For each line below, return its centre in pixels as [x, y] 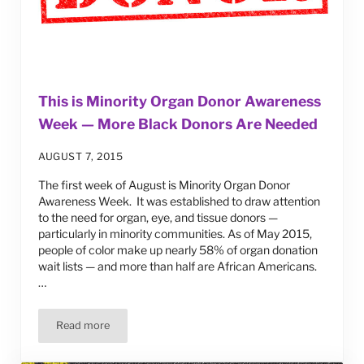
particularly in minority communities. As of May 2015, [175, 234]
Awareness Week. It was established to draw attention [180, 201]
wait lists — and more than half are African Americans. [178, 266]
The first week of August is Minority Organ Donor [165, 185]
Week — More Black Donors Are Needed [178, 124]
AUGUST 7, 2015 [81, 157]
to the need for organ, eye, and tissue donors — [158, 218]
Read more [83, 326]
